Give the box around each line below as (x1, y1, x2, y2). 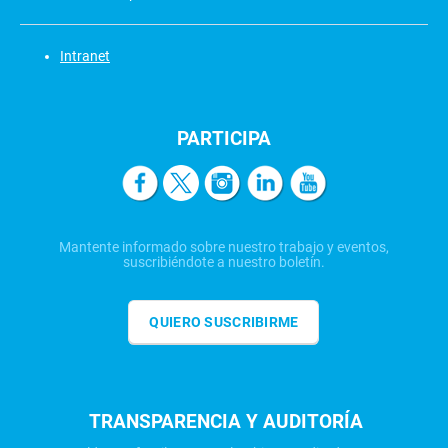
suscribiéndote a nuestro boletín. (122, 253, 325, 270)
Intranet (60, 48, 110, 65)
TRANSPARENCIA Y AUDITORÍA (89, 409, 364, 433)
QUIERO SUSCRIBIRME (149, 313, 299, 330)
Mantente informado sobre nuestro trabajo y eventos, (58, 238, 389, 255)
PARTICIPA (176, 127, 271, 151)
